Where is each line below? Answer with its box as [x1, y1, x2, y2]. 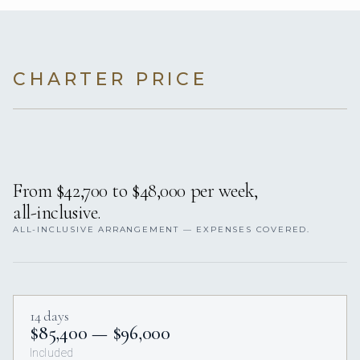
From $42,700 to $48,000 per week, [13, 179, 258, 203]
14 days [30, 307, 69, 325]
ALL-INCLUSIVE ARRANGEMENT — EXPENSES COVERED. [13, 224, 310, 235]
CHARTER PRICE [13, 68, 208, 91]
